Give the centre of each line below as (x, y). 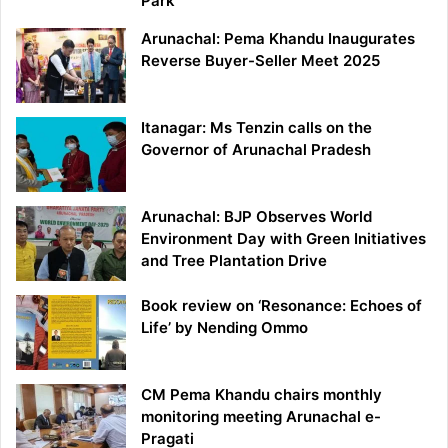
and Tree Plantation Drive (234, 261)
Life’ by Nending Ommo (224, 328)
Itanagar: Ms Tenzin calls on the (256, 128)
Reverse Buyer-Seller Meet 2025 (260, 61)
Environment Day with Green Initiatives (283, 239)
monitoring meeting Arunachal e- (261, 417)
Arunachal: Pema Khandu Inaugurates (278, 39)
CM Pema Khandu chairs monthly (261, 395)
